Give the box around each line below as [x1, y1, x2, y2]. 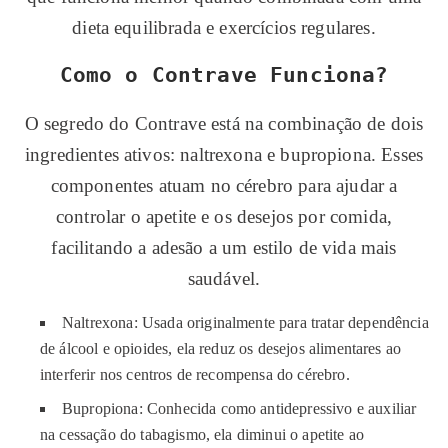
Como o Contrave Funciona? [59, 63, 389, 87]
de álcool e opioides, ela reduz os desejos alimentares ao [40, 340, 402, 357]
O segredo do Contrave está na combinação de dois [24, 113, 424, 134]
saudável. [187, 268, 261, 289]
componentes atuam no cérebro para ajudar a [50, 175, 398, 196]
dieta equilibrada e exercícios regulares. [72, 17, 376, 38]
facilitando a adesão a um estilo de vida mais [51, 237, 397, 258]
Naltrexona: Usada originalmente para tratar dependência [62, 314, 429, 331]
